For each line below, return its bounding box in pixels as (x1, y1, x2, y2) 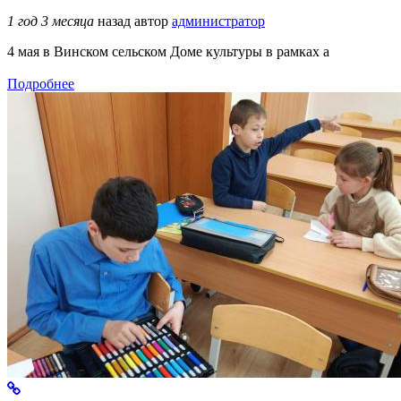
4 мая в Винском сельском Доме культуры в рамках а (7, 44, 329, 60)
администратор (172, 13, 265, 30)
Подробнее (7, 76, 74, 92)
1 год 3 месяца (7, 13, 94, 30)
